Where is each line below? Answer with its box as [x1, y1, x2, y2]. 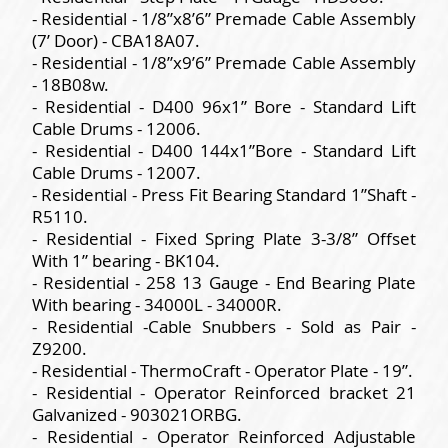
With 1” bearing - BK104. [32, 249, 220, 273]
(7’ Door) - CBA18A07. [32, 29, 200, 53]
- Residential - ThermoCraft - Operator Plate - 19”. [32, 359, 413, 383]
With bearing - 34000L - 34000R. [32, 293, 282, 317]
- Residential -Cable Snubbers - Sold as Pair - [32, 315, 416, 339]
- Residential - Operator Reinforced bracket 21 [32, 381, 416, 405]
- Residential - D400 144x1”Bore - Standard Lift [32, 139, 416, 163]
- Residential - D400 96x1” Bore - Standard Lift [32, 95, 416, 119]
